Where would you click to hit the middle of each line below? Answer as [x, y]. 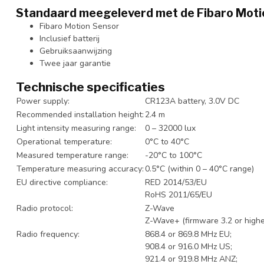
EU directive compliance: [62, 183]
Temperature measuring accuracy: [80, 169]
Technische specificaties [90, 87]
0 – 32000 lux [170, 128]
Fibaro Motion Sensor [79, 27]
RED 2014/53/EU [176, 183]
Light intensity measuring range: [76, 128]
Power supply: [43, 101]
